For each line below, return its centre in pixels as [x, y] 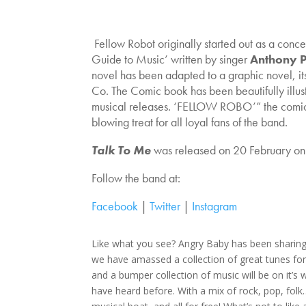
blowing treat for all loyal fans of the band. [191, 122]
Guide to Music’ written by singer [171, 59]
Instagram [215, 206]
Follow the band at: [136, 178]
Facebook [115, 206]
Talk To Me [122, 150]
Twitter [165, 206]
